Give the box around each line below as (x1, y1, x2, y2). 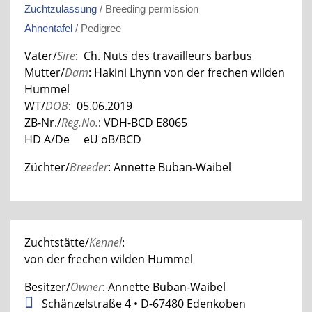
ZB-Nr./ (24, 114, 61, 130)
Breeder (70, 159, 108, 175)
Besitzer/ (24, 279, 70, 295)
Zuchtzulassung (24, 2, 97, 15)
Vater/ (24, 47, 57, 63)
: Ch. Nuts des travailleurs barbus (75, 47, 252, 63)
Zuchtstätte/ (24, 234, 89, 250)
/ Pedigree (72, 22, 121, 34)
